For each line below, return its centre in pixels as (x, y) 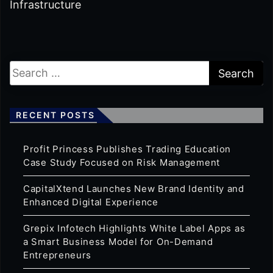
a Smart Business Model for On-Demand (118, 241)
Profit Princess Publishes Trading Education (127, 149)
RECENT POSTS (55, 115)
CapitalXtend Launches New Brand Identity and (134, 188)
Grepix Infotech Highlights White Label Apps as (134, 228)
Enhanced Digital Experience (91, 202)
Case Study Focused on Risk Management (122, 162)
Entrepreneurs (58, 255)
